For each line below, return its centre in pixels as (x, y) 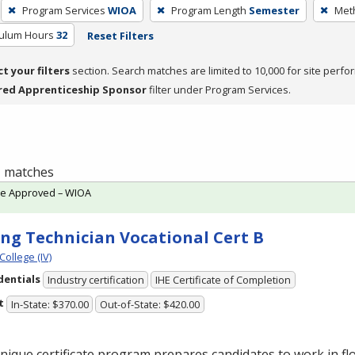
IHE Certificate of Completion (223, 280)
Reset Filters (120, 35)
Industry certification (95, 280)
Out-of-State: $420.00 (150, 304)
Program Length (208, 10)
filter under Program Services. (219, 89)
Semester (274, 10)
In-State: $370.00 (50, 304)
